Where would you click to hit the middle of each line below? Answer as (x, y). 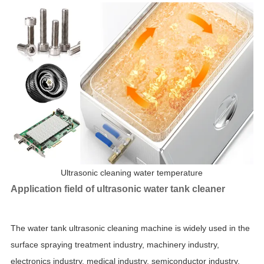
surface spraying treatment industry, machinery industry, (115, 245)
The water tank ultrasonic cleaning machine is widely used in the (130, 228)
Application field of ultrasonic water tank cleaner (118, 189)
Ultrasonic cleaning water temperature (132, 173)
